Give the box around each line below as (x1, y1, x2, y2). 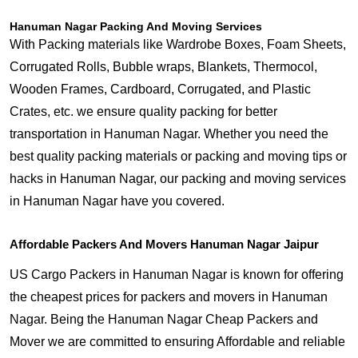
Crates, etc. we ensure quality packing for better (10, 105, 277, 118)
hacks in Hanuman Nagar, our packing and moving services (10, 172, 346, 185)
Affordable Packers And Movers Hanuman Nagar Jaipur (10, 237, 319, 251)
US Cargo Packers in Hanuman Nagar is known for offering (10, 268, 344, 281)
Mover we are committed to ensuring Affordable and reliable (10, 335, 345, 348)
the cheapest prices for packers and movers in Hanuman (10, 290, 328, 304)
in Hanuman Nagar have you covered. (10, 194, 225, 208)
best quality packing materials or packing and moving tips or (10, 149, 347, 163)
